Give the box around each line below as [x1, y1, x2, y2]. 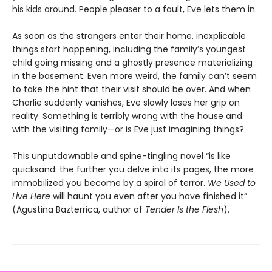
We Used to [208, 177, 256, 189]
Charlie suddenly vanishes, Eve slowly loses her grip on [12, 97, 240, 109]
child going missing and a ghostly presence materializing [12, 56, 253, 69]
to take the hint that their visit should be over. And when [12, 83, 251, 96]
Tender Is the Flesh [145, 203, 223, 216]
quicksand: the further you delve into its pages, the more [12, 163, 254, 176]
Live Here [12, 190, 50, 203]
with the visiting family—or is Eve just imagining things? [12, 123, 244, 136]
